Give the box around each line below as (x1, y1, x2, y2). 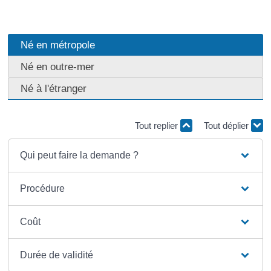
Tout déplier (204, 120, 252, 131)
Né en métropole (20, 39, 95, 51)
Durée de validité (20, 249, 93, 260)
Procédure (20, 183, 65, 194)
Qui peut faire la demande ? (20, 149, 139, 160)
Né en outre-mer (20, 60, 94, 73)
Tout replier (135, 120, 181, 131)
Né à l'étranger (20, 82, 87, 94)
